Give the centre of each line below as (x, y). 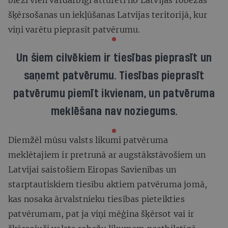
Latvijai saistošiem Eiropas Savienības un (92, 169)
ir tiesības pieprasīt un (158, 58)
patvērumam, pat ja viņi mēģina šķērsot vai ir (101, 213)
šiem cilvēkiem (66, 58)
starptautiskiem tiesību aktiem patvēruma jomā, (108, 184)
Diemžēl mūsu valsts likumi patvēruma (88, 140)
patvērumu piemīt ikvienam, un (87, 93)
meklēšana (76, 111)
